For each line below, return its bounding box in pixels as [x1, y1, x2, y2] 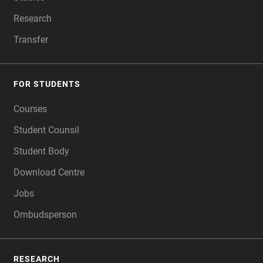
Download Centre [14, 167, 85, 178]
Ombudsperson [14, 209, 77, 221]
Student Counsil [14, 124, 79, 136]
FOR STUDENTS [14, 79, 80, 89]
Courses [14, 103, 47, 115]
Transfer [14, 34, 48, 46]
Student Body [14, 146, 69, 157]
